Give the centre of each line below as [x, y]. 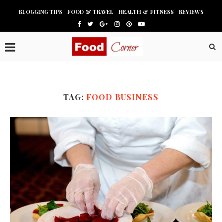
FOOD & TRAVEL [90, 12]
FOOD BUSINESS [122, 97]
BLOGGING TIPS [40, 12]
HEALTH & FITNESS [146, 12]
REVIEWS [191, 12]
